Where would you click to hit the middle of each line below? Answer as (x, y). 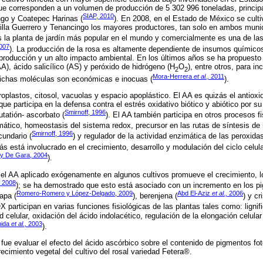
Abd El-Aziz (195, 193)
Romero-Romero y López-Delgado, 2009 (75, 193)
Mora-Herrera (173, 76)
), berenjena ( (155, 196)
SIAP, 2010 (98, 16)
